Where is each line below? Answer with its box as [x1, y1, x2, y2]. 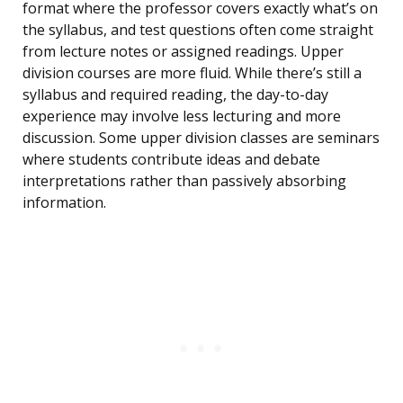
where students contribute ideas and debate [22, 149, 320, 170]
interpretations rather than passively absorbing [22, 171, 346, 192]
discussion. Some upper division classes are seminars [22, 128, 380, 148]
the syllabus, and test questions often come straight [22, 20, 373, 40]
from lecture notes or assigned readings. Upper [22, 41, 344, 62]
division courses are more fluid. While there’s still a [22, 63, 362, 84]
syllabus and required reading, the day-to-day [22, 85, 328, 105]
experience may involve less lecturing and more [22, 106, 341, 127]
